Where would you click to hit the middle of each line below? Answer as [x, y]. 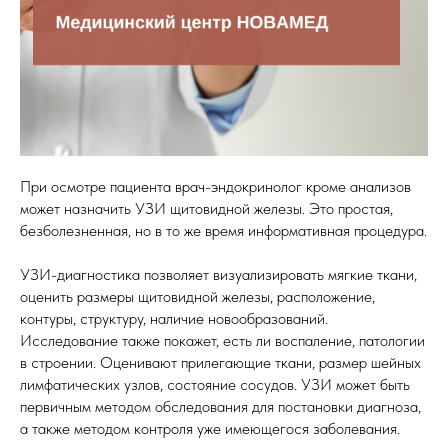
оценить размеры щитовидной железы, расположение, [197, 296]
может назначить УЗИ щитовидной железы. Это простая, [206, 208]
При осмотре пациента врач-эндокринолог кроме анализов [215, 186]
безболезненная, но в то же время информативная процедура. [223, 230]
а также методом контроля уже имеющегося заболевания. [210, 428]
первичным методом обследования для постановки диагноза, [220, 406]
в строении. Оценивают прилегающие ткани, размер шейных [220, 362]
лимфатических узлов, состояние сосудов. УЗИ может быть [215, 384]
